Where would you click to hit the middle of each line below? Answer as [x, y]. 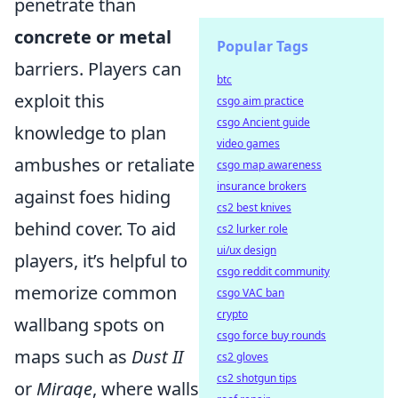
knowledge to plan [90, 133]
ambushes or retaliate [104, 165]
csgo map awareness [269, 165]
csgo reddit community [273, 271]
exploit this [60, 101]
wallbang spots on [89, 325]
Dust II [157, 357]
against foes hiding [92, 197]
